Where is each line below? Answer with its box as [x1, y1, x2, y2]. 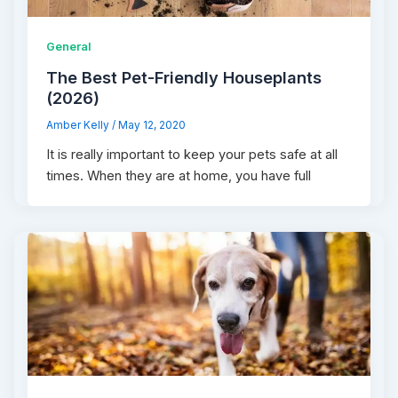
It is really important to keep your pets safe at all [46, 146, 338, 163]
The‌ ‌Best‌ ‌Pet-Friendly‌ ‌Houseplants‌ [46, 68, 322, 88]
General [46, 40, 92, 54]
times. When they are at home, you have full [46, 167, 312, 184]
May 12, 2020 [118, 119, 187, 132]
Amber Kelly [46, 119, 113, 132]
